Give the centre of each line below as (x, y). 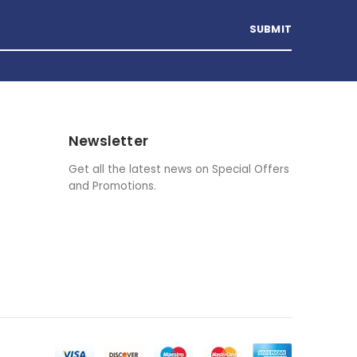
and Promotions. (113, 186)
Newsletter (108, 141)
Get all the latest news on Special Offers (179, 169)
